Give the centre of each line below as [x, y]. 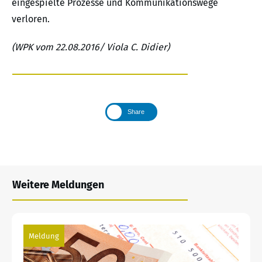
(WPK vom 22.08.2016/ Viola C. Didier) [91, 47]
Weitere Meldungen [58, 185]
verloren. [31, 19]
